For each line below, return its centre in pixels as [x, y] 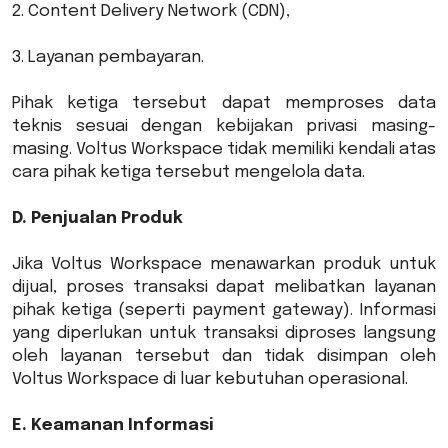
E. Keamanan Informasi [113, 425]
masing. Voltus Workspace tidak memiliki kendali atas [224, 149]
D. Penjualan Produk [97, 218]
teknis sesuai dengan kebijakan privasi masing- [224, 126]
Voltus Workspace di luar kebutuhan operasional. [210, 379]
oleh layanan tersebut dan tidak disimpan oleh [224, 356]
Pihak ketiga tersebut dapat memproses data [224, 103]
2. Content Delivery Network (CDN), [151, 11]
